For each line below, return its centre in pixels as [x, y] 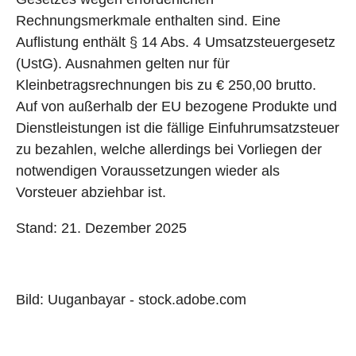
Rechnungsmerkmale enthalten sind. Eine [148, 20]
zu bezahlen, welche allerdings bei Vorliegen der [169, 149]
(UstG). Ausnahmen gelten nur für [123, 63]
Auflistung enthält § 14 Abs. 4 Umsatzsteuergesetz [176, 42]
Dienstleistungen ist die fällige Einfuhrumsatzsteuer [178, 128]
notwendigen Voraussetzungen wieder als [148, 170]
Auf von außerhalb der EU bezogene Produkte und [176, 106]
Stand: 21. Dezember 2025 [101, 228]
